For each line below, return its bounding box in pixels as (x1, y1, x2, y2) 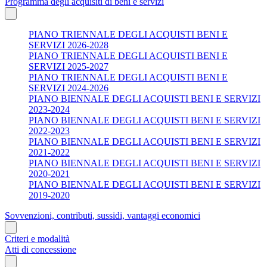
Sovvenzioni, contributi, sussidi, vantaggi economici (5, 210, 200, 221)
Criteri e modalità (5, 233, 70, 244)
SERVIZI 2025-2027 (29, 61, 108, 72)
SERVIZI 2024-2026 (29, 82, 108, 93)
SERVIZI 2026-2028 (29, 39, 108, 50)
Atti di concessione (5, 244, 76, 254)
